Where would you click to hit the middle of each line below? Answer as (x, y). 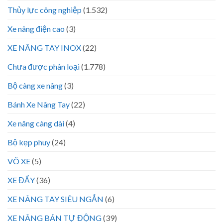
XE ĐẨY (21, 180)
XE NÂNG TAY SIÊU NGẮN (56, 199)
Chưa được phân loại (44, 66)
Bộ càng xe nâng (35, 85)
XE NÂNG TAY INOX (44, 47)
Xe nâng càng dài (36, 123)
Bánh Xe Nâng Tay (39, 104)
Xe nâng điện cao (36, 28)
